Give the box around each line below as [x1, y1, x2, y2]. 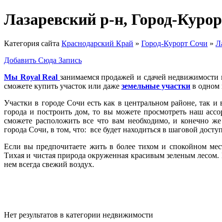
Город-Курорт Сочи [141, 39, 208, 48]
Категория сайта [4, 39, 61, 48]
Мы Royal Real [4, 73, 58, 82]
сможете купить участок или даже [4, 82, 121, 91]
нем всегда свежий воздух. [4, 160, 96, 169]
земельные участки [121, 82, 190, 91]
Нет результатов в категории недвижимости [4, 211, 153, 220]
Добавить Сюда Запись [4, 56, 82, 65]
